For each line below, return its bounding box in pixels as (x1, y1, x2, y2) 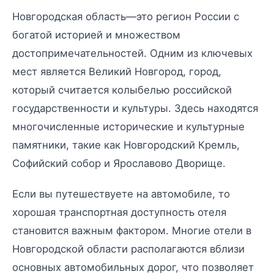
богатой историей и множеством (12, 28, 180, 41)
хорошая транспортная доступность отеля (12, 206, 226, 218)
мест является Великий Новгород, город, (12, 65, 221, 78)
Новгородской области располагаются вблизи (12, 242, 245, 255)
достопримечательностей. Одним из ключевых (12, 46, 253, 59)
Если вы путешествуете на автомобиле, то (12, 187, 230, 200)
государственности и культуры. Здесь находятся (12, 102, 258, 114)
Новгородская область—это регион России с (12, 10, 239, 23)
